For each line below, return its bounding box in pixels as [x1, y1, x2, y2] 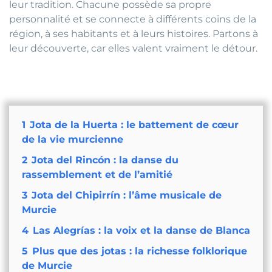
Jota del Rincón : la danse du [31, 154, 178, 166]
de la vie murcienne [21, 134, 123, 146]
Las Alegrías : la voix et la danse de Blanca [32, 225, 250, 237]
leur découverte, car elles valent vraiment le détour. [9, 42, 257, 55]
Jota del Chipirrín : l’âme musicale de [31, 189, 222, 202]
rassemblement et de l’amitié [21, 169, 172, 181]
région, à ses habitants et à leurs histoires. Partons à [9, 28, 258, 40]
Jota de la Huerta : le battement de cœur [29, 119, 239, 131]
